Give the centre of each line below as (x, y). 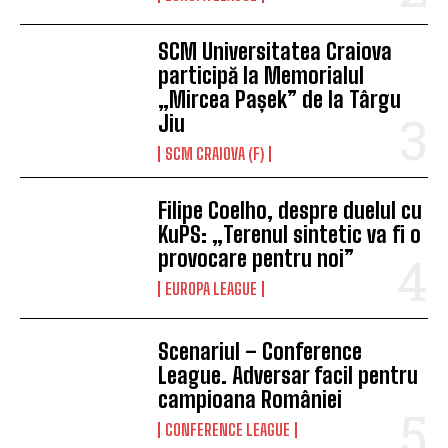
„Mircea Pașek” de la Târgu (280, 100)
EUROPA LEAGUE (211, 289)
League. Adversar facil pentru (288, 376)
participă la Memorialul (261, 76)
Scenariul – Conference (260, 352)
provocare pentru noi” (256, 259)
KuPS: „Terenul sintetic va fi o (290, 235)
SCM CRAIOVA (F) (215, 154)
